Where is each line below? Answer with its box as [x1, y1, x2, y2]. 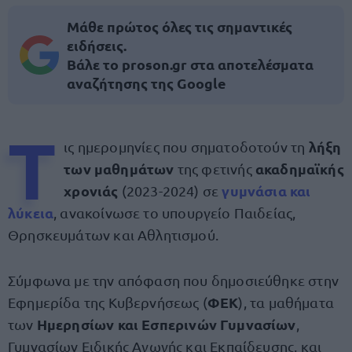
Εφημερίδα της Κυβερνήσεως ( [8, 294, 207, 310]
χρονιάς [64, 181, 119, 200]
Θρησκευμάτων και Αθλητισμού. [8, 226, 219, 243]
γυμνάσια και [222, 181, 311, 200]
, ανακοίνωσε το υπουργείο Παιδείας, [53, 204, 296, 221]
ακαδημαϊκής [255, 159, 344, 178]
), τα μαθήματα [238, 294, 334, 310]
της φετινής [174, 160, 255, 177]
